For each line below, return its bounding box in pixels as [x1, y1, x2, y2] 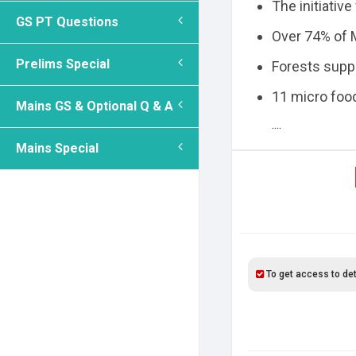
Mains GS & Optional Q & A [16, 99, 173, 114]
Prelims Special [16, 56, 110, 72]
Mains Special [16, 141, 99, 156]
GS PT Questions [16, 14, 118, 29]
